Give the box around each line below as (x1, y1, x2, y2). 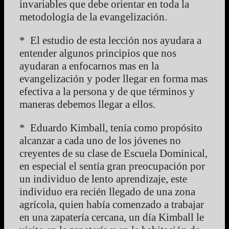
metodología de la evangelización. (19, 11, 167, 24)
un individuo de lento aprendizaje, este (19, 173, 187, 186)
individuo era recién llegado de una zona (19, 186, 195, 198)
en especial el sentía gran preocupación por (19, 160, 205, 173)
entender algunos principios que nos (19, 47, 176, 60)
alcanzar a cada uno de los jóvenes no (19, 134, 181, 147)
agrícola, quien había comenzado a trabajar (19, 198, 204, 211)
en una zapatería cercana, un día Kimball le (19, 211, 204, 224)
